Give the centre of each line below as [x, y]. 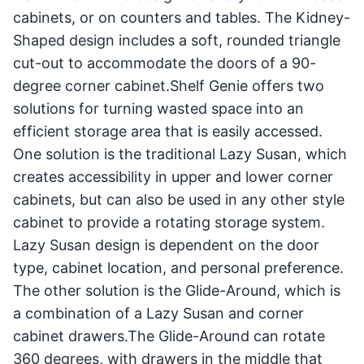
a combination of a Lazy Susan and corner [158, 313]
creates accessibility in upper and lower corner [173, 177]
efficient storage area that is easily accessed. [168, 131]
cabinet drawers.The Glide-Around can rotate [169, 336]
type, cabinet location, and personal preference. [178, 268]
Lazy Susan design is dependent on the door [166, 245]
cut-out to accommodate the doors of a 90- [165, 63]
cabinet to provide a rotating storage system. [169, 222]
